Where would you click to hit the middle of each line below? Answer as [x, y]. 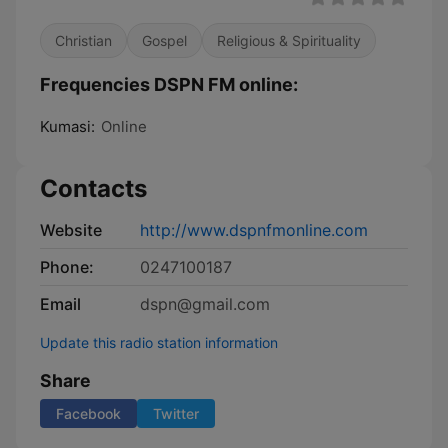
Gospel [164, 40]
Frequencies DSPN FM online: [169, 84]
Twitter [176, 413]
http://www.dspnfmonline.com [254, 230]
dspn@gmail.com [205, 304]
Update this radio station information [159, 342]
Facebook [88, 413]
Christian [83, 40]
